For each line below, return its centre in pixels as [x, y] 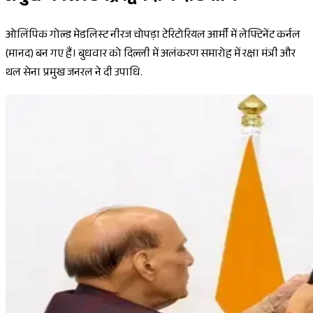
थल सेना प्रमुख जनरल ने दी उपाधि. [74, 74]
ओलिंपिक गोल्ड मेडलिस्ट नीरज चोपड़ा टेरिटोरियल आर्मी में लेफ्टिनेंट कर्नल [153, 36]
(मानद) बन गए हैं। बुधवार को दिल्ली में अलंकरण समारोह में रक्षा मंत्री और [151, 55]
